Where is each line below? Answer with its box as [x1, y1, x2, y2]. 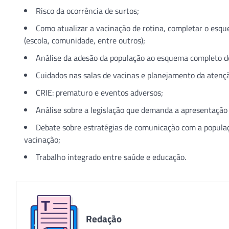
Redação [86, 211, 122, 226]
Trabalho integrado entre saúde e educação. [36, 151, 186, 163]
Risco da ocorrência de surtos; [36, 5, 139, 17]
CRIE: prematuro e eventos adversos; [36, 86, 163, 99]
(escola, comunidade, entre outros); [24, 34, 145, 47]
